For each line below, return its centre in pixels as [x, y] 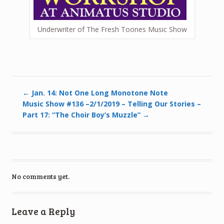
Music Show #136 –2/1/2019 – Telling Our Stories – [112, 104]
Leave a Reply [43, 211]
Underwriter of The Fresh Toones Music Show [112, 29]
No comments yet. [40, 176]
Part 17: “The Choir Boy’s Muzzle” [83, 115]
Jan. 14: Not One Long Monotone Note [99, 93]
